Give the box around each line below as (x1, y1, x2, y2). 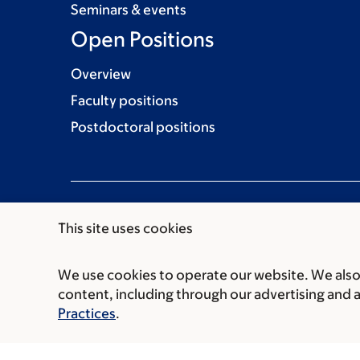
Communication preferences (71, 278, 252, 295)
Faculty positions (71, 92, 178, 108)
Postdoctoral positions (71, 118, 215, 135)
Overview (71, 65, 131, 82)
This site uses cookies (58, 220, 193, 236)
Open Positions (71, 26, 214, 51)
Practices (58, 305, 116, 321)
